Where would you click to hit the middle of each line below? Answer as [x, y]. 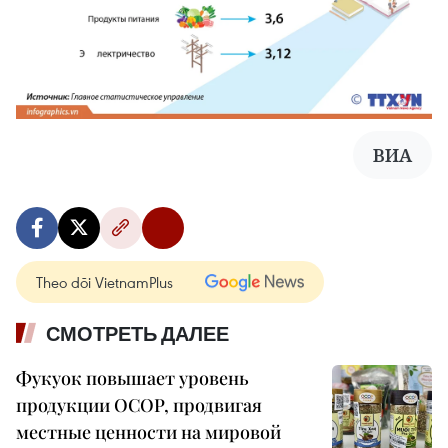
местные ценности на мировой [148, 431]
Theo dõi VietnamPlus [104, 281]
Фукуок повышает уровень [132, 377]
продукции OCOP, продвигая [139, 404]
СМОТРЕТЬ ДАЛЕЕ [137, 333]
